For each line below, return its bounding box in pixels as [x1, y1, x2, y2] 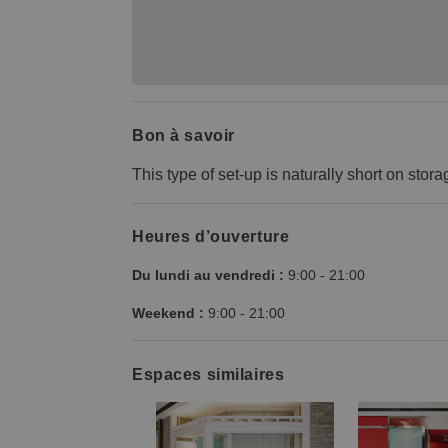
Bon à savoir [132, 126, 235, 144]
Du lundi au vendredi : [132, 267, 284, 284]
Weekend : [132, 305, 204, 322]
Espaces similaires [132, 365, 285, 383]
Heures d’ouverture [132, 228, 290, 246]
